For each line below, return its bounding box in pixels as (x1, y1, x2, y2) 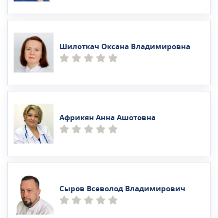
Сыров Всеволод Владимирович (59, 183, 185, 194)
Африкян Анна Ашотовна (59, 112, 156, 123)
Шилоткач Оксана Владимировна (59, 41, 190, 52)
